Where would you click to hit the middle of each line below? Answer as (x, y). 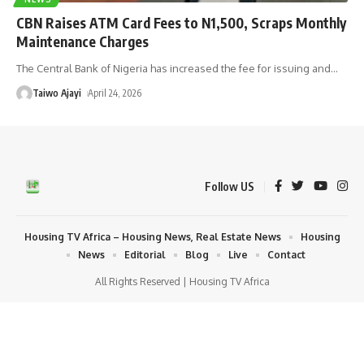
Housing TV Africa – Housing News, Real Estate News (152, 236)
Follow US (230, 186)
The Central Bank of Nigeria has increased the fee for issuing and (173, 68)
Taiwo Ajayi (57, 93)
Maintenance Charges (82, 41)
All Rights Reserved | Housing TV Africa (182, 281)
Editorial (145, 254)
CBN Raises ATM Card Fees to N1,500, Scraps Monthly (181, 22)
